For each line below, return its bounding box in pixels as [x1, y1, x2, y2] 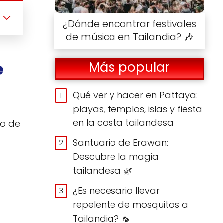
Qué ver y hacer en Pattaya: [73, 88, 198, 101]
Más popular [89, 58, 170, 77]
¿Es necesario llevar [73, 184, 160, 197]
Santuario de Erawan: [73, 136, 169, 149]
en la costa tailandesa [73, 116, 174, 129]
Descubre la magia [73, 150, 159, 163]
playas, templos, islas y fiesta [73, 102, 203, 115]
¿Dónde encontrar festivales [62, 17, 196, 31]
